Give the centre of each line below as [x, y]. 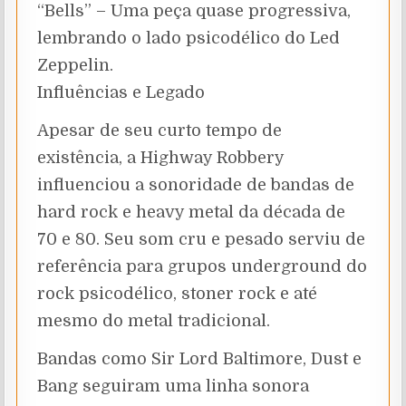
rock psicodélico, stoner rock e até [178, 293]
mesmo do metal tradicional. [154, 320]
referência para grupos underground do [203, 266]
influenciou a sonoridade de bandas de [196, 184]
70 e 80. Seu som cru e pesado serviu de [202, 239]
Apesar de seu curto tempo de [160, 130]
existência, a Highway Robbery [161, 157]
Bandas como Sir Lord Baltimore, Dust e [200, 358]
